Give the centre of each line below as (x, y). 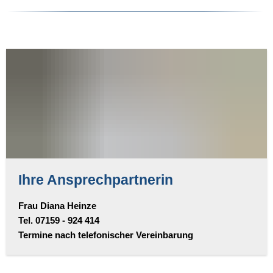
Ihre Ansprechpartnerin (96, 180)
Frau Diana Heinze (57, 205)
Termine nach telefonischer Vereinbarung (107, 235)
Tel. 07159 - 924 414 (59, 220)
